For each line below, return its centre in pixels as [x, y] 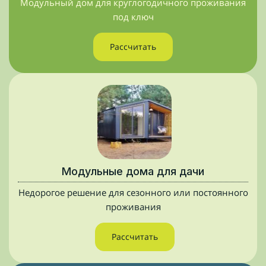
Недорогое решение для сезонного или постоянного [133, 192]
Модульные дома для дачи [133, 171]
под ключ [133, 17]
